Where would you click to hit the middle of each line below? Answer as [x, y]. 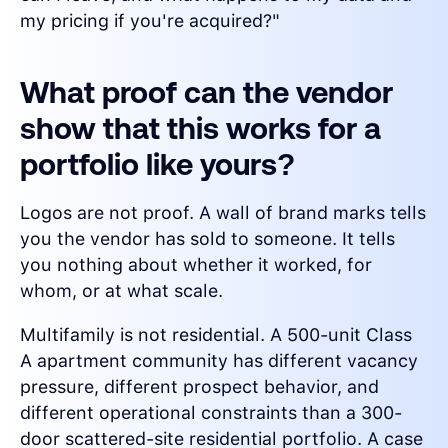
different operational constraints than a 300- [211, 413]
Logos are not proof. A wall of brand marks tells [223, 213]
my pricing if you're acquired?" [150, 21]
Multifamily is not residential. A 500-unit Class [216, 335]
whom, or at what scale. [121, 291]
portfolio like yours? [157, 164]
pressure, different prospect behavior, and [199, 387]
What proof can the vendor [206, 92]
